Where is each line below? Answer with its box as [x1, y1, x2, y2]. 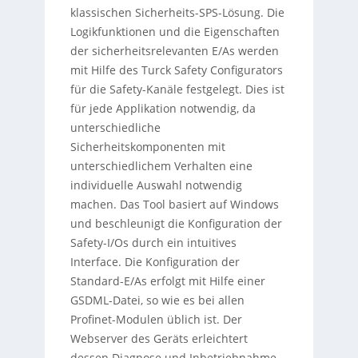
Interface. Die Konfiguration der [70, 254, 240, 270]
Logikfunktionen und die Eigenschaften [70, 24, 280, 40]
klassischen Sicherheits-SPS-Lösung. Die [70, 5, 284, 21]
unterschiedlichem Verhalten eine [70, 158, 253, 174]
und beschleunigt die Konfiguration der [70, 216, 282, 232]
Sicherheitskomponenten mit [70, 139, 225, 155]
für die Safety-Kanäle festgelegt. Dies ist [70, 82, 284, 97]
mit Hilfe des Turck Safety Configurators [70, 62, 283, 78]
